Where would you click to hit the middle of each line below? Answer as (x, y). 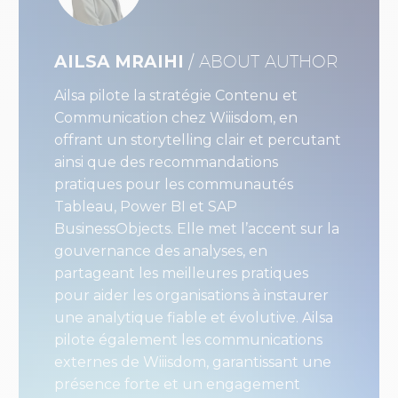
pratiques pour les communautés (174, 184)
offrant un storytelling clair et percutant (198, 139)
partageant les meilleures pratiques (181, 273)
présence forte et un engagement (177, 384)
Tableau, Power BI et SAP (146, 206)
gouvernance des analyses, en (161, 251)
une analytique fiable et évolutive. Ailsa (194, 317)
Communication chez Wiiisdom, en (176, 117)
